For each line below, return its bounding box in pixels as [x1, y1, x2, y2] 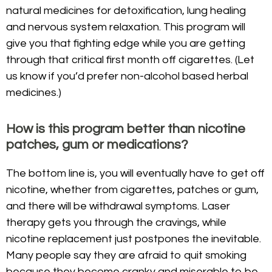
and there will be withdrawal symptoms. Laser [6, 200, 230, 212]
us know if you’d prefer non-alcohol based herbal [6, 70, 248, 82]
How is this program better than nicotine [6, 122, 245, 137]
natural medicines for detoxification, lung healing [6, 4, 246, 16]
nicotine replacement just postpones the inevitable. [6, 233, 261, 245]
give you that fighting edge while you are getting [6, 37, 245, 49]
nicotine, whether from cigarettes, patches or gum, [6, 184, 259, 196]
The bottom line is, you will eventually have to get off [6, 168, 265, 180]
